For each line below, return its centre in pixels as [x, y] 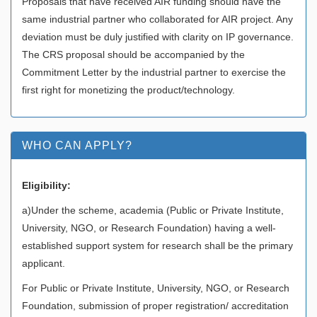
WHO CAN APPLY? [77, 145]
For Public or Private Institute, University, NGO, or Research [156, 288]
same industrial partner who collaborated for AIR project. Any [157, 19]
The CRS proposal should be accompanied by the [133, 54]
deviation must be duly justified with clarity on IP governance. [158, 36]
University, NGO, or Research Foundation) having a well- [149, 227]
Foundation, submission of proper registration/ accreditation [155, 305]
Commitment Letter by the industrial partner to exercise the [154, 72]
